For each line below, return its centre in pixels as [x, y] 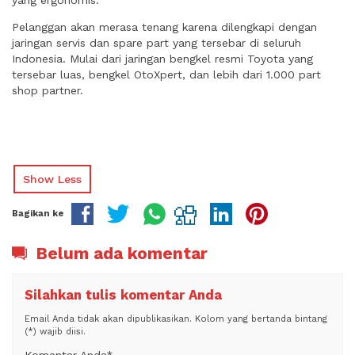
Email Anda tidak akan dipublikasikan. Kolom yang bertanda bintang [176, 319]
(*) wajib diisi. [55, 332]
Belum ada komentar [119, 253]
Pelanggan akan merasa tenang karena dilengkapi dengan [164, 27]
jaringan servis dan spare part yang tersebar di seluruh [157, 43]
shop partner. [48, 90]
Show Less [52, 179]
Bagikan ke [38, 214]
